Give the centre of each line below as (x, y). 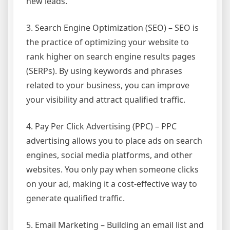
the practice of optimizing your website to (108, 42)
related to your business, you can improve (108, 85)
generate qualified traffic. (75, 198)
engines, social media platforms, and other (109, 155)
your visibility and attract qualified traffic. (106, 99)
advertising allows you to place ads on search (114, 140)
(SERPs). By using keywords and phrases (104, 71)
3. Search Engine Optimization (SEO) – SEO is (112, 27)
